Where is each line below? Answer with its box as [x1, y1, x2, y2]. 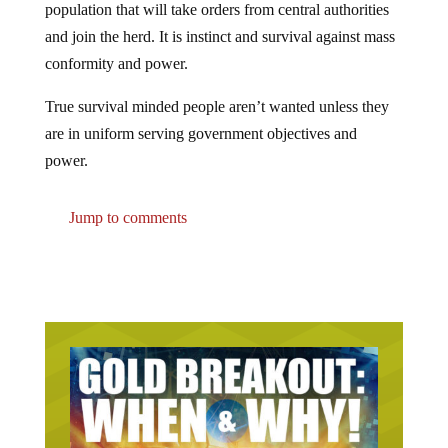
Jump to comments [64, 208, 187, 226]
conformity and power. [44, 54, 188, 72]
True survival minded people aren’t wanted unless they [44, 97, 389, 115]
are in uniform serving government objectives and [44, 124, 357, 142]
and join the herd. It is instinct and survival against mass [44, 27, 395, 45]
